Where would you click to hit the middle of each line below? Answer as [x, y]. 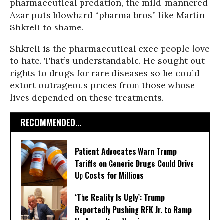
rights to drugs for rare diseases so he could [105, 73]
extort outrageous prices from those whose [102, 85]
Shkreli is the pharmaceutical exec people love [110, 48]
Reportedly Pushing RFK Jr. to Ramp [133, 210]
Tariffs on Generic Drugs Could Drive [134, 164]
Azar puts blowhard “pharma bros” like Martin [107, 15]
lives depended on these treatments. [87, 97]
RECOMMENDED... [51, 122]
